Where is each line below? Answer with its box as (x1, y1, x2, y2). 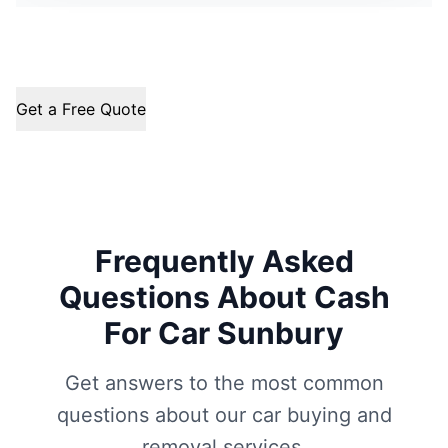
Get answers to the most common (64, 371, 384, 395)
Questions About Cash (58, 279, 390, 315)
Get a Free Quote (16, 98, 146, 119)
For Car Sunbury (104, 315, 344, 351)
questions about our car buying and (56, 403, 392, 427)
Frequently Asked (94, 243, 354, 279)
